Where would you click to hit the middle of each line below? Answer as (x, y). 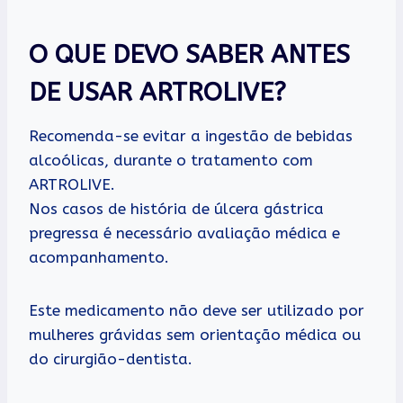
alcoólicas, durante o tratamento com (171, 160)
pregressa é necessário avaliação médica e (184, 233)
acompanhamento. (99, 257)
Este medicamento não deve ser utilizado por (197, 310)
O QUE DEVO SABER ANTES (189, 54)
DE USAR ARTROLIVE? (157, 92)
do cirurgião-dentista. (111, 358)
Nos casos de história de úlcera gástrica (176, 208)
